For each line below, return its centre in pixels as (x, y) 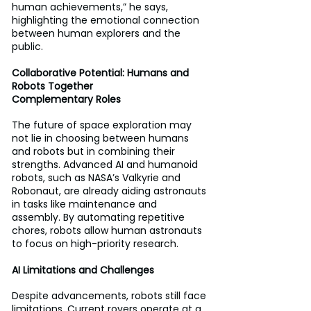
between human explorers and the (98, 33)
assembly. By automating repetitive (100, 217)
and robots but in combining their (95, 151)
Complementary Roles (68, 99)
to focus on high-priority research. (95, 244)
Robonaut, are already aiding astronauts (110, 191)
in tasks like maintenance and (86, 204)
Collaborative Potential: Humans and (102, 73)
